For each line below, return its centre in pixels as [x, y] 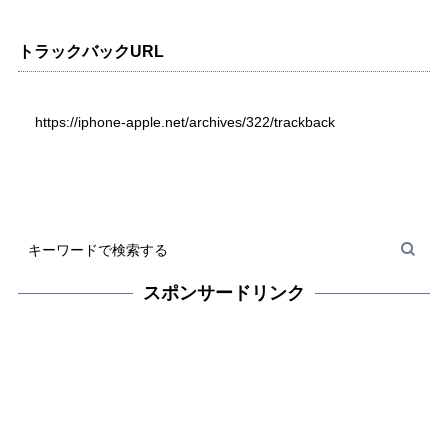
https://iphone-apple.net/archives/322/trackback [184, 121]
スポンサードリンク [224, 293]
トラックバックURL [90, 51]
